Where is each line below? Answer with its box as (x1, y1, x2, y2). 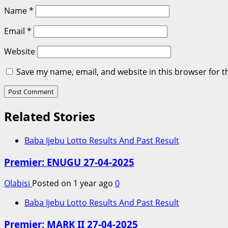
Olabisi (4, 178, 32, 189)
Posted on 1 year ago (32, 178, 115, 189)
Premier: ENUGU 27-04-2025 (4, 155, 134, 168)
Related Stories (4, 107, 95, 125)
